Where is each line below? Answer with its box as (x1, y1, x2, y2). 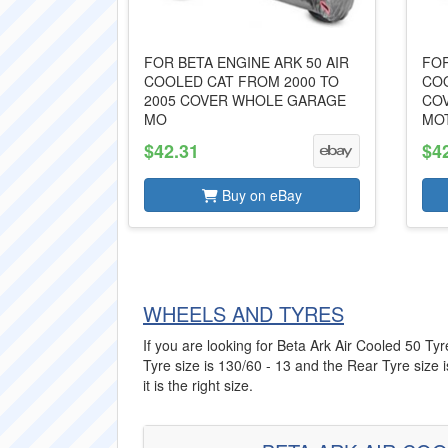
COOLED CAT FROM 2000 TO (144, 71, 339, 91)
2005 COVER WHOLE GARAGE (144, 90, 346, 110)
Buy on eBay (217, 185, 302, 205)
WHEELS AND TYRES (143, 299, 344, 328)
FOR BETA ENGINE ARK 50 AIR (144, 52, 349, 72)
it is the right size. (143, 375, 253, 395)
